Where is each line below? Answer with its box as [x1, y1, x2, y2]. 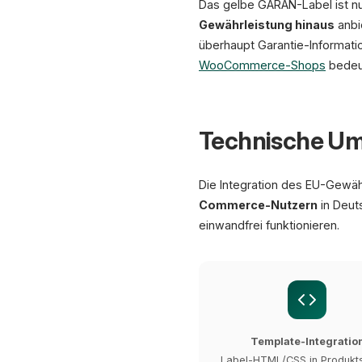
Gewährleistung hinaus [199, 18, 335, 32]
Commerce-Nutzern [199, 198, 318, 212]
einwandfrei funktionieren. [199, 218, 339, 232]
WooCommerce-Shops [199, 58, 326, 72]
